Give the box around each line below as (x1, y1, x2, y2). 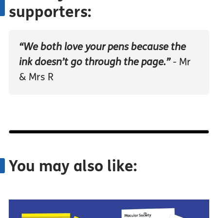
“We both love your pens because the (18, 41, 186, 54)
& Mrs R (18, 71, 54, 84)
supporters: (8, 2, 91, 21)
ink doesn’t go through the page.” (18, 56, 170, 69)
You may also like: (8, 157, 137, 176)
